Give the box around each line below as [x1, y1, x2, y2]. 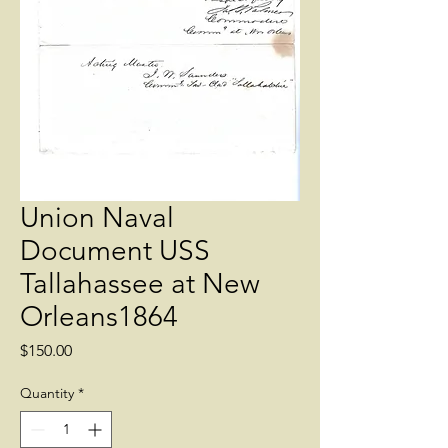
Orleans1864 [20, 300, 178, 333]
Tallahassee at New [20, 267, 260, 300]
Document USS [20, 234, 210, 267]
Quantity [20, 384, 74, 402]
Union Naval [20, 201, 174, 234]
